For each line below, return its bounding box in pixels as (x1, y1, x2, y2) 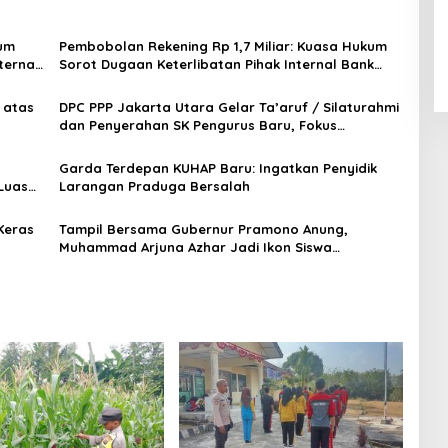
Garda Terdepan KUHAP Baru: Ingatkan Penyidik (58, 160, 377, 176)
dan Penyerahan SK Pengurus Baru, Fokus (58, 117, 337, 133)
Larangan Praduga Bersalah (58, 178, 250, 194)
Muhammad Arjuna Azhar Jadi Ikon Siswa (58, 239, 332, 255)
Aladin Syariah (58, 74, 155, 90)
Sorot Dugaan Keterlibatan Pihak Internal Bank (58, 56, 374, 72)
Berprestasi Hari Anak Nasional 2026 (58, 257, 303, 273)
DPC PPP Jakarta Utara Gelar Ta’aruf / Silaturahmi (58, 99, 399, 115)
